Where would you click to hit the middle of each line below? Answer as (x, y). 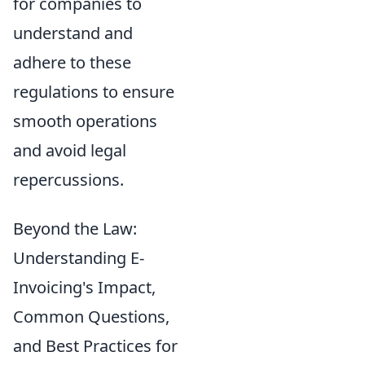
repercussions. (68, 179)
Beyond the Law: (75, 228)
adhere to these (72, 62)
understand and (73, 33)
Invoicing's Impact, (84, 287)
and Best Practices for (95, 345)
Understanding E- (79, 257)
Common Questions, (91, 316)
